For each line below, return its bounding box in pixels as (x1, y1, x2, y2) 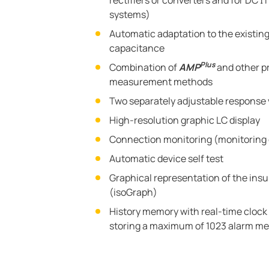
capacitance (109, 41, 165, 55)
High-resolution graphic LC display (109, 113, 260, 127)
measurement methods (109, 75, 213, 88)
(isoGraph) (109, 186, 157, 199)
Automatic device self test (109, 152, 223, 165)
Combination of (109, 61, 179, 74)
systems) (109, 8, 150, 21)
